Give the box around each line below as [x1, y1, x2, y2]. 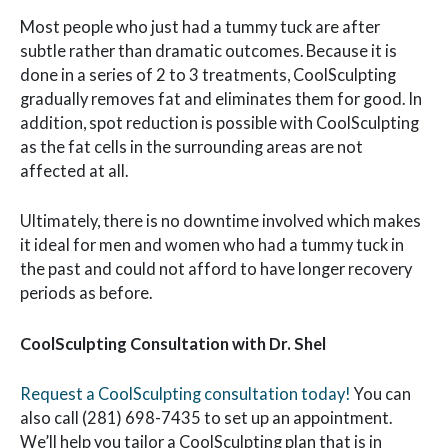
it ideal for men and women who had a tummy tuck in [20, 235, 404, 255]
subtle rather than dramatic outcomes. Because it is [20, 41, 397, 61]
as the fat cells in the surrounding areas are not [20, 137, 363, 157]
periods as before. [20, 283, 152, 303]
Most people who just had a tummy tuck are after [20, 17, 380, 37]
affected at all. [20, 161, 128, 181]
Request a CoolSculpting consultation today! [20, 383, 351, 403]
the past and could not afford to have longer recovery [20, 259, 412, 279]
